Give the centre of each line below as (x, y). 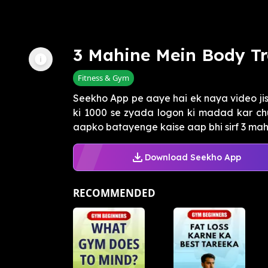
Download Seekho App (193, 157)
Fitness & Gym (103, 78)
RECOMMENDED (114, 193)
